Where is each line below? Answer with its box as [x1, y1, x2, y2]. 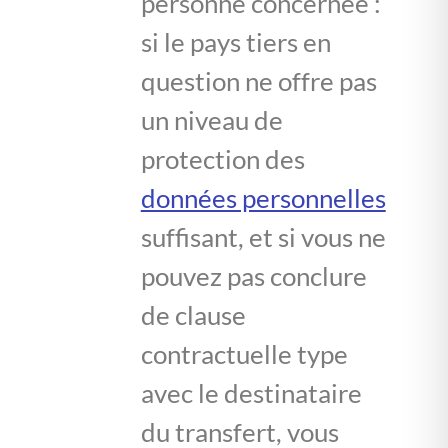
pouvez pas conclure [140, 259, 367, 292]
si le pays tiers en [140, 25, 331, 58]
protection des [140, 142, 305, 175]
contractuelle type [140, 337, 348, 370]
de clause [140, 298, 246, 331]
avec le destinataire [140, 376, 362, 409]
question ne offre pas [140, 64, 377, 97]
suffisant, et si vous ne [140, 220, 386, 253]
